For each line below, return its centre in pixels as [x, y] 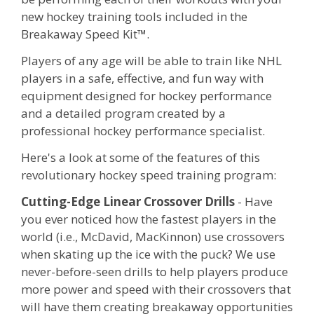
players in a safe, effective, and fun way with [142, 78]
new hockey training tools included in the [134, 17]
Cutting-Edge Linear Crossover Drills [128, 201]
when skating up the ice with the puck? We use [148, 254]
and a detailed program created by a [123, 113]
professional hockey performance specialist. [143, 131]
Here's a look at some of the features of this [141, 157]
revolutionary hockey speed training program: [149, 175]
